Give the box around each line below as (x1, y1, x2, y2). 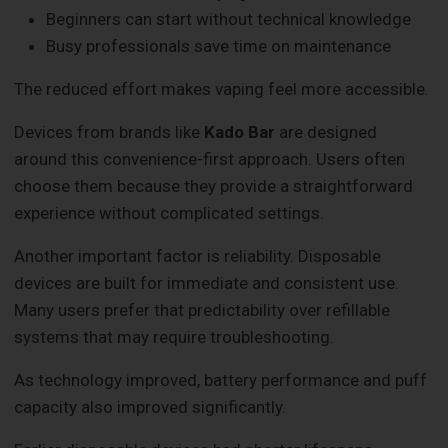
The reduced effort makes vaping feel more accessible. (14, 79, 430, 100)
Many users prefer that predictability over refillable (14, 300, 391, 321)
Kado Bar (204, 122, 276, 143)
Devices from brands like (14, 122, 205, 143)
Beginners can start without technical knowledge (46, 9, 412, 30)
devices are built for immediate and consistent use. (14, 273, 400, 294)
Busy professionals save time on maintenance (46, 36, 392, 57)
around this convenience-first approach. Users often (14, 149, 406, 170)
